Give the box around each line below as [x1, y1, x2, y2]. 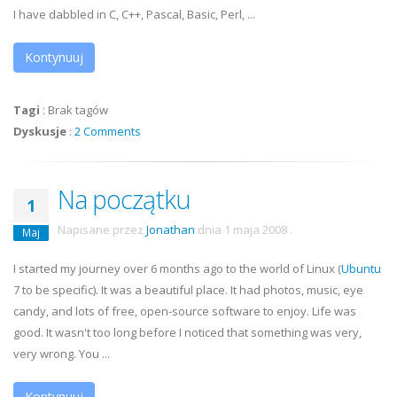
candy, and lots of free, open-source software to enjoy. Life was [13, 303, 356, 319]
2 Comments [74, 123, 141, 139]
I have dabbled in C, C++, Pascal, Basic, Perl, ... [13, 6, 255, 22]
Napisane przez [58, 222, 146, 237]
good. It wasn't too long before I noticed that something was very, [13, 324, 362, 340]
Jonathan [146, 222, 195, 237]
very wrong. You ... [13, 346, 110, 362]
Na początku [58, 182, 191, 216]
